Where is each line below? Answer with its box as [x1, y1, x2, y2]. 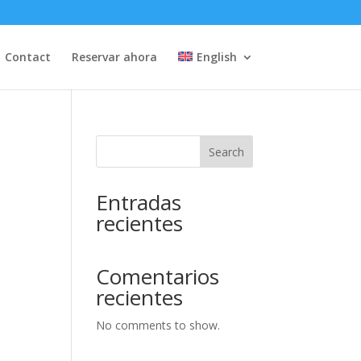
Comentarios [96, 262, 220, 291]
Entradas [96, 188, 182, 217]
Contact [5, 49, 52, 64]
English [196, 49, 237, 64]
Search [208, 143, 244, 160]
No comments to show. [96, 317, 221, 333]
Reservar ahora [72, 49, 158, 64]
